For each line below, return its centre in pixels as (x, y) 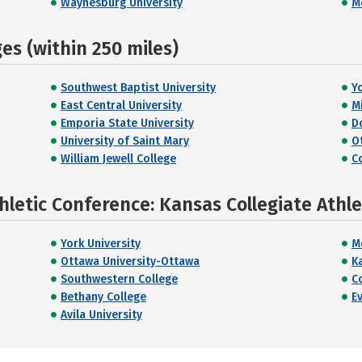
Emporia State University (127, 123)
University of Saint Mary (125, 141)
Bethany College (103, 297)
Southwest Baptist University (138, 88)
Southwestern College (119, 279)
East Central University (121, 105)
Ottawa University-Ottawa (130, 261)
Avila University (101, 315)
